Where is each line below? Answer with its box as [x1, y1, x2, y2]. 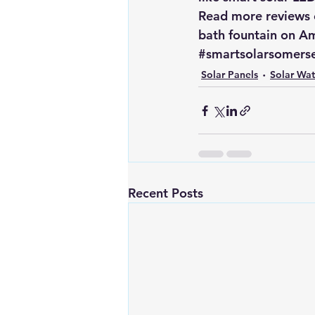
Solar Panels [201, 68, 258, 81]
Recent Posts [128, 185, 203, 201]
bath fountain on [198, 27, 299, 43]
